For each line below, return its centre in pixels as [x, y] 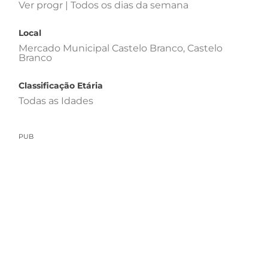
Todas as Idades [56, 100]
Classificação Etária [61, 85]
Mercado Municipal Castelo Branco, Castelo [121, 48]
